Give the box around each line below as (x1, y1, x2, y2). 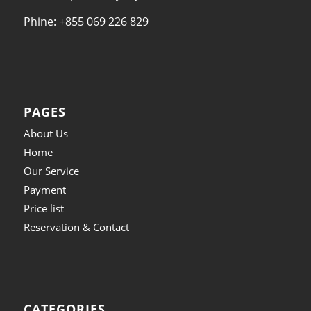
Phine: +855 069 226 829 (23, 13, 149, 29)
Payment (23, 183, 66, 197)
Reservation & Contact (23, 220, 129, 235)
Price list (23, 201, 64, 216)
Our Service (23, 164, 79, 178)
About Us (23, 126, 68, 141)
